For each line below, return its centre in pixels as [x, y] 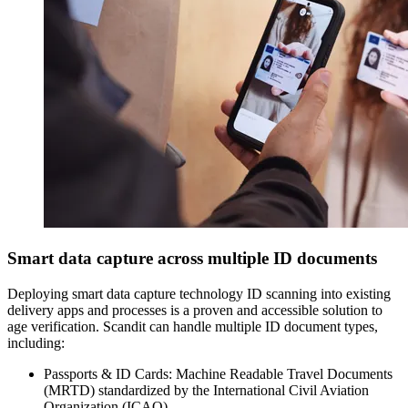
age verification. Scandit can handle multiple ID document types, [193, 326]
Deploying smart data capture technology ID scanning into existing [199, 293]
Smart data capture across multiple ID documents [192, 259]
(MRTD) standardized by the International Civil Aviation [206, 390]
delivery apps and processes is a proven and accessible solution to [195, 310]
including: [36, 342]
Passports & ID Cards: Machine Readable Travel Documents [218, 373]
